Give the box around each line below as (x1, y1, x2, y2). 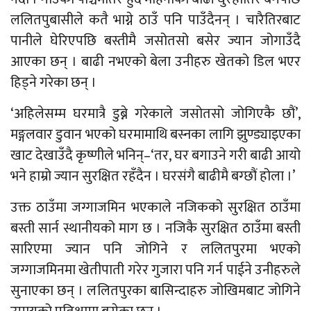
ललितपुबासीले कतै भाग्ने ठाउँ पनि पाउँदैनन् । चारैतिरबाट (10, 8, 301, 33)
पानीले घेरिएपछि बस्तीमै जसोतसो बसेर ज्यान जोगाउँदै (10, 29, 301, 53)
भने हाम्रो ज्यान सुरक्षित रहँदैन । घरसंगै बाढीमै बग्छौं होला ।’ (10, 165, 295, 189)
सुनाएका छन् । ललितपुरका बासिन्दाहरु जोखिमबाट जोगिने (10, 279, 301, 303)
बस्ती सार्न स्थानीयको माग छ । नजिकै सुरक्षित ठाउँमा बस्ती (10, 217, 301, 241)
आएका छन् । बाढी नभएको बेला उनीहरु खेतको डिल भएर (10, 50, 301, 74)
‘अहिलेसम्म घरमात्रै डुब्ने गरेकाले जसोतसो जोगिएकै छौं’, (10, 102, 301, 126)
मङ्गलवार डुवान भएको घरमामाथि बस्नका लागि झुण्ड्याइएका (10, 123, 301, 147)
